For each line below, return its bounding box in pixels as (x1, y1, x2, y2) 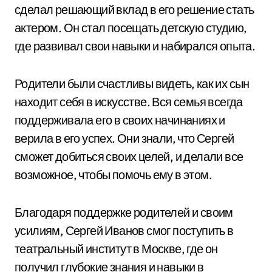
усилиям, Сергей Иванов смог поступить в (15, 223, 234, 238)
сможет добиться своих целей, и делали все (15, 149, 243, 164)
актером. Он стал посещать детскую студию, (15, 20, 247, 35)
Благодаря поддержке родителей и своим (15, 205, 233, 220)
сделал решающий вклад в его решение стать (15, 2, 254, 17)
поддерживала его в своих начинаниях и (15, 112, 225, 127)
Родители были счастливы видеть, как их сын (15, 76, 250, 91)
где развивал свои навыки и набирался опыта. (15, 38, 256, 53)
